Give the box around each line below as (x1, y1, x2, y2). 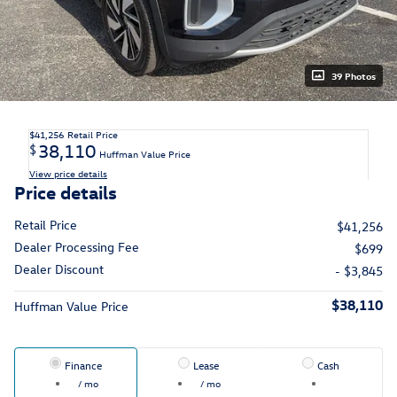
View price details (29, 166, 107, 180)
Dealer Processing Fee (14, 237, 139, 255)
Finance (65, 357, 103, 372)
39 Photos (331, 68, 376, 82)
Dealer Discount (14, 260, 104, 277)
